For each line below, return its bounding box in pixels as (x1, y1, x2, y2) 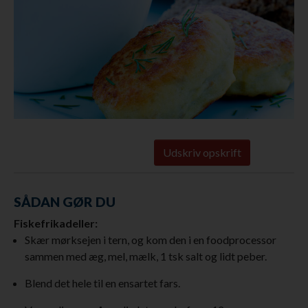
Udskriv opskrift (163, 145, 241, 159)
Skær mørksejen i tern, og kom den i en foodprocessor (25, 232, 276, 246)
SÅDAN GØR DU (14, 193, 115, 210)
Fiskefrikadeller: (14, 216, 98, 230)
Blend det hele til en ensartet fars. (25, 276, 180, 289)
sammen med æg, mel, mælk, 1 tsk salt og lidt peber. (25, 249, 267, 263)
